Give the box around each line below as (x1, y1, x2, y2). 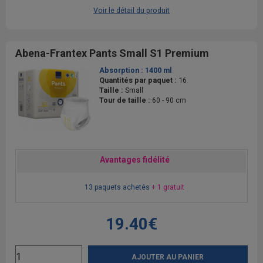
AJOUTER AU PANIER (131, 252, 204, 261)
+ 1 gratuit (151, 183, 184, 191)
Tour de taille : (99, 95, 152, 104)
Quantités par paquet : (99, 75, 178, 85)
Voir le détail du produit (93, 5, 170, 15)
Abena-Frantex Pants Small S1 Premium (15, 46, 209, 59)
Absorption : (99, 65, 145, 75)
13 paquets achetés (84, 183, 151, 191)
